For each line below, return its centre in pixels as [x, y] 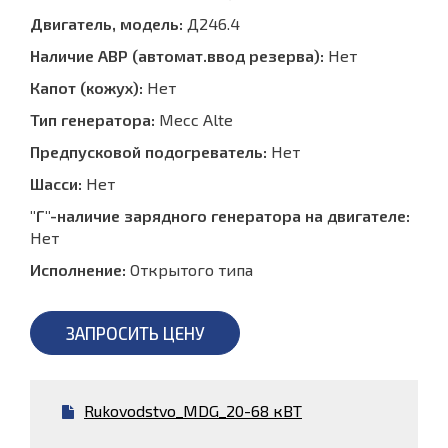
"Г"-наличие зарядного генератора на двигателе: [220, 216]
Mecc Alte [194, 120]
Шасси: [56, 184]
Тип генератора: [92, 120]
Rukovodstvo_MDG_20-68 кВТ [193, 411]
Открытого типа [191, 270]
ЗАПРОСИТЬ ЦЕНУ [135, 333]
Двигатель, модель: [106, 24]
